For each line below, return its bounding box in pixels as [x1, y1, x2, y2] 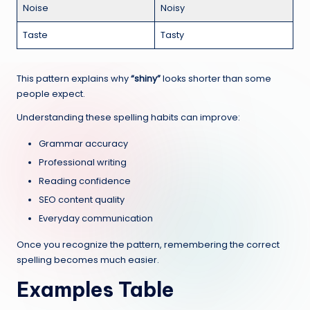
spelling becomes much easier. [17, 253, 159, 266]
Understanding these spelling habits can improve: [17, 111, 240, 123]
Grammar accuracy [39, 137, 128, 149]
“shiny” [131, 72, 161, 84]
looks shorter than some [161, 72, 271, 84]
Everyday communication [39, 212, 153, 224]
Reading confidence [39, 174, 131, 187]
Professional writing [39, 156, 127, 168]
